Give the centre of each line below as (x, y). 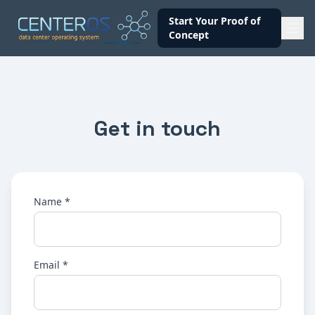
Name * (52, 201)
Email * (51, 265)
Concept (188, 34)
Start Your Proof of (214, 20)
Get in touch (157, 128)
